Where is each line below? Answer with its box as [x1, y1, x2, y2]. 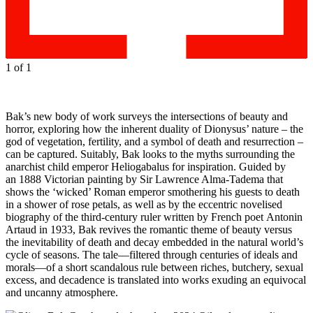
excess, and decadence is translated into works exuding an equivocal [6, 274, 306, 286]
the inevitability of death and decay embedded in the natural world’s [6, 236, 303, 249]
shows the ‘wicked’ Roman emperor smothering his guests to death [6, 186, 300, 198]
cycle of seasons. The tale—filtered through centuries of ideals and [6, 249, 298, 261]
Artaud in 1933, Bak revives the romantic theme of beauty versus [6, 224, 292, 236]
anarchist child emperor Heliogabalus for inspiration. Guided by [6, 161, 286, 173]
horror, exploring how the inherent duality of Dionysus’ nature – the [6, 123, 303, 136]
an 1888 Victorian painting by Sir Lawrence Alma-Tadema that [6, 173, 283, 186]
